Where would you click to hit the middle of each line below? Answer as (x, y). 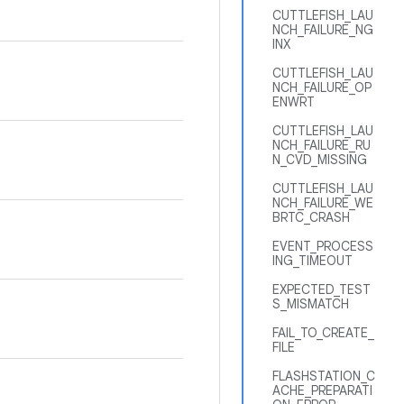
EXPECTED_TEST (321, 289)
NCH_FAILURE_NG (323, 30)
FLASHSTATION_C (324, 376)
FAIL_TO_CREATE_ (323, 333)
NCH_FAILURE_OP (322, 87)
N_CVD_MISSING (320, 160)
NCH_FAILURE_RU (321, 145)
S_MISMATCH (311, 304)
